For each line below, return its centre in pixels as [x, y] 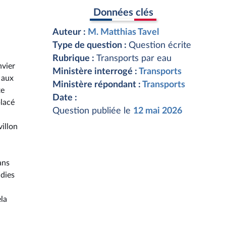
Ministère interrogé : [96, 72]
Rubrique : [74, 59]
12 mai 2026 [158, 111]
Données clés [123, 12]
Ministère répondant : [97, 85]
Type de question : [91, 45]
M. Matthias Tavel [123, 32]
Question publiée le [93, 111]
